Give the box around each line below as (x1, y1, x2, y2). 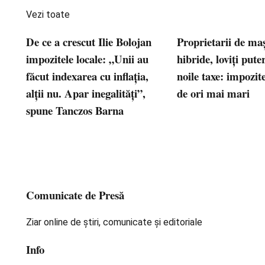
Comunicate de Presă (26, 187, 124, 203)
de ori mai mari (177, 85, 250, 102)
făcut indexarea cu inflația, (26, 68, 148, 85)
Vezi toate (26, 9, 70, 21)
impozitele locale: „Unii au (26, 51, 148, 67)
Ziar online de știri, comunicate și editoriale (26, 216, 202, 228)
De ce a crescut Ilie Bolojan (26, 34, 151, 50)
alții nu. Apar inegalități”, (26, 85, 146, 102)
